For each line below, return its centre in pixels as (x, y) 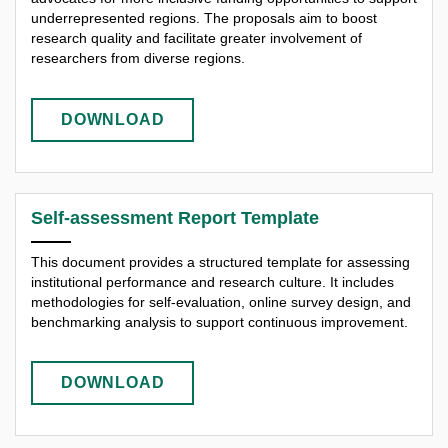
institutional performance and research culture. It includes (212, 281)
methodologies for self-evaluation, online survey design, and (221, 301)
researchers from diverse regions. (138, 58)
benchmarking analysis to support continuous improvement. (219, 321)
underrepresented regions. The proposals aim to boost (204, 18)
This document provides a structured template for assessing (220, 261)
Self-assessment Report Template (175, 217)
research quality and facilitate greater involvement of (196, 38)
